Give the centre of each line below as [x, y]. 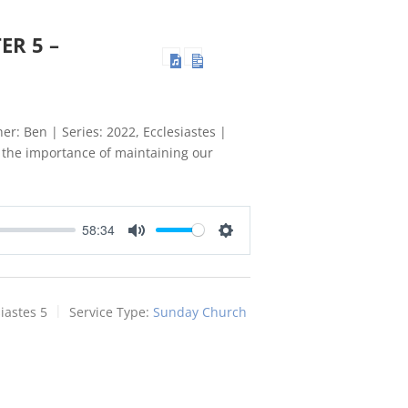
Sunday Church [200, 311]
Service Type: [109, 311]
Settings [249, 248]
